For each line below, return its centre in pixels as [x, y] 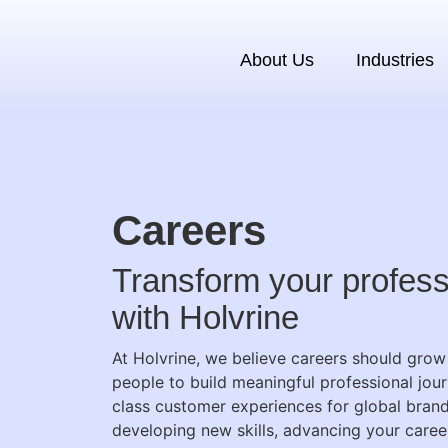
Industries [394, 59]
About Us [276, 59]
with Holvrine [205, 317]
